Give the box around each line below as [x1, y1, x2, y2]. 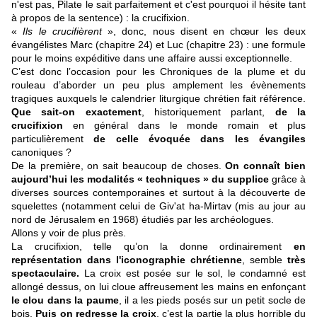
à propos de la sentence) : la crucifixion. [11, 12, 190, 24]
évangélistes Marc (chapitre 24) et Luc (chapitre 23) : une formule [11, 39, 306, 51]
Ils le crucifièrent [23, 25, 102, 38]
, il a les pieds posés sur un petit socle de [118, 294, 306, 306]
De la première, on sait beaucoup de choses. [11, 160, 226, 172]
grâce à [269, 173, 306, 185]
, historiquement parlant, [141, 106, 275, 118]
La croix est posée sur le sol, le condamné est [79, 267, 306, 279]
